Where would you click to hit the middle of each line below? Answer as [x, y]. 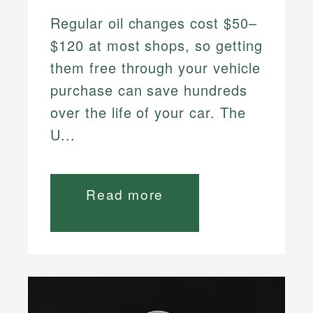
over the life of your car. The [148, 112]
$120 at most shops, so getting [156, 45]
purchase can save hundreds [149, 89]
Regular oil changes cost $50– [154, 22]
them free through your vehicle [155, 67]
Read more [125, 194]
